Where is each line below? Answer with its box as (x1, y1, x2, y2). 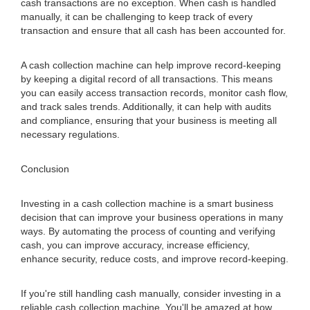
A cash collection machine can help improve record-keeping (21, 60, 281, 71)
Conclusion (21, 163, 69, 174)
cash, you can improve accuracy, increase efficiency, (21, 239, 250, 250)
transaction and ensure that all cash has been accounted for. (21, 25, 286, 36)
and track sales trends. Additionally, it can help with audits (21, 101, 271, 112)
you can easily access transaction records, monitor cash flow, (21, 87, 288, 98)
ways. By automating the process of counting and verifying (21, 226, 275, 237)
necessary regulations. (21, 129, 120, 140)
